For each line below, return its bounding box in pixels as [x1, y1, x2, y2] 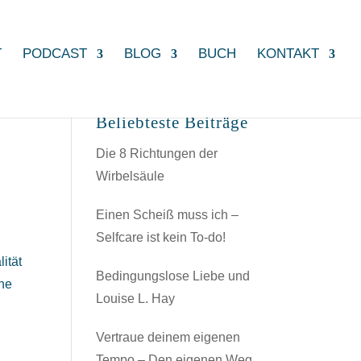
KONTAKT [257, 46, 319, 61]
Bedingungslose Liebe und [96, 269, 251, 283]
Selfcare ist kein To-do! [96, 230, 226, 244]
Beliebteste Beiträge [96, 113, 249, 132]
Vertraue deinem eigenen [96, 330, 241, 344]
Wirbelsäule [96, 169, 165, 183]
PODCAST [23, 46, 87, 61]
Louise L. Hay [96, 292, 176, 305]
